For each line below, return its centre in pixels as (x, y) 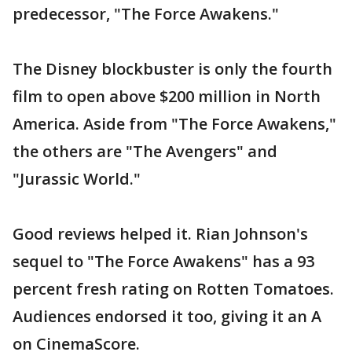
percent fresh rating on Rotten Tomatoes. (173, 289)
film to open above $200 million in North (167, 97)
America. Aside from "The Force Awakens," (174, 124)
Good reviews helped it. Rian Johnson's (160, 234)
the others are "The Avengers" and (145, 152)
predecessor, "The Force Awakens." (146, 14)
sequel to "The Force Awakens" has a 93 (163, 262)
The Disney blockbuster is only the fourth (172, 69)
